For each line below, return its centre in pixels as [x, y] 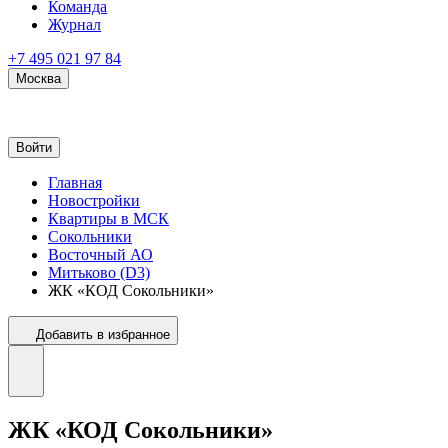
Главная [75, 182]
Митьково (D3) [99, 272]
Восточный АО [100, 254]
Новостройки [94, 200]
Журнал [74, 24]
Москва [38, 78]
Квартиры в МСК [108, 218]
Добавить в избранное [103, 334]
